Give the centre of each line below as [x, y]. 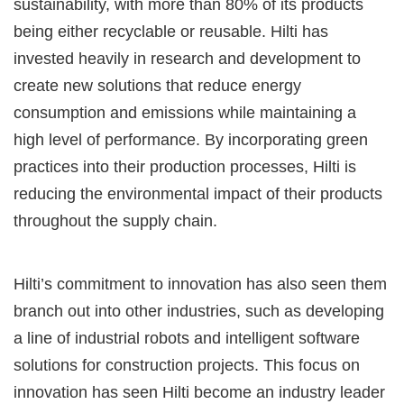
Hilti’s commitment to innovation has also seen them [200, 284]
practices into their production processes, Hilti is [185, 166]
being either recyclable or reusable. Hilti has [171, 31]
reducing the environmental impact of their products [198, 193]
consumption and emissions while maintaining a [185, 112]
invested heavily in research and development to [187, 58]
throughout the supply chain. [115, 220]
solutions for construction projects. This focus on [187, 365]
